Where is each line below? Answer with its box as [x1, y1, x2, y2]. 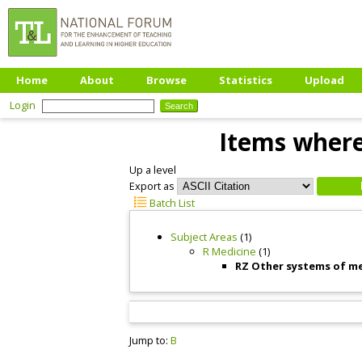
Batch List [147, 196, 196, 210]
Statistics [219, 73, 272, 87]
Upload [305, 73, 344, 87]
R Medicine [203, 243, 256, 259]
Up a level [129, 162, 176, 177]
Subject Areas [170, 229, 238, 244]
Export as [129, 179, 175, 193]
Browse [146, 73, 187, 87]
